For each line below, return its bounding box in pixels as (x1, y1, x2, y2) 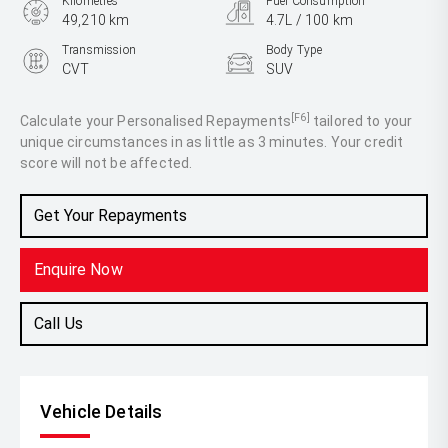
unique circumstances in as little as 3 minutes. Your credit (20, 134, 404, 150)
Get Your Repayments (34, 206, 187, 225)
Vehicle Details (40, 401, 163, 422)
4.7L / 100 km (266, 12, 354, 28)
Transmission (62, 43, 136, 57)
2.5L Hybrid (62, 110, 134, 126)
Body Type (266, 43, 323, 57)
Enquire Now (34, 260, 123, 279)
